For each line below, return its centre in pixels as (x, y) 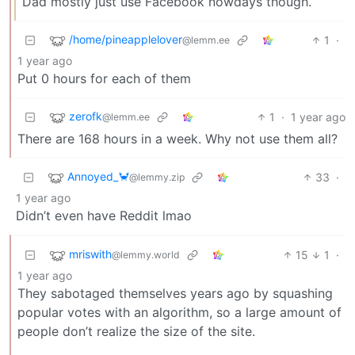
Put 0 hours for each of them (104, 78)
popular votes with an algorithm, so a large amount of (179, 312)
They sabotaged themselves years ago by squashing (175, 293)
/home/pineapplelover (126, 40)
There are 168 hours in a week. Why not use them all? (177, 138)
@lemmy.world (146, 255)
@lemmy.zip (157, 177)
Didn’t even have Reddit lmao (104, 215)
